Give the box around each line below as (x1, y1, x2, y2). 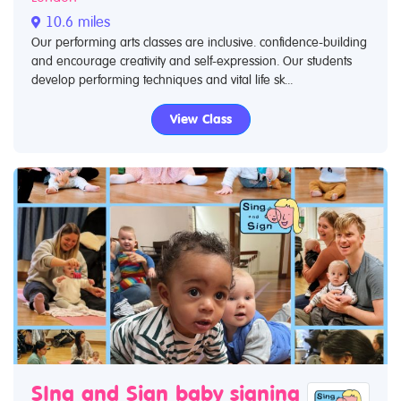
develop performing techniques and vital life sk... (31, 73, 293, 87)
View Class (169, 112, 232, 126)
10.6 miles (41, 13, 110, 30)
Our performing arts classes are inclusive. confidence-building (31, 35, 367, 49)
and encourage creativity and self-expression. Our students (31, 54, 352, 68)
